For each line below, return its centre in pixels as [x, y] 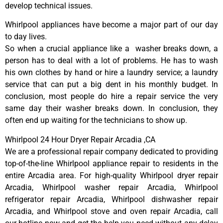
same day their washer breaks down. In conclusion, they [111, 109]
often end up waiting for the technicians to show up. [96, 120]
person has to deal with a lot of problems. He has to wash [111, 61]
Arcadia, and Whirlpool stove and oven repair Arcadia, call [111, 211]
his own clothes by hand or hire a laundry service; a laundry [111, 73]
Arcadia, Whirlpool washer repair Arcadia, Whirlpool [111, 187]
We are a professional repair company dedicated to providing [111, 151]
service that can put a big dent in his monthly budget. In [111, 85]
